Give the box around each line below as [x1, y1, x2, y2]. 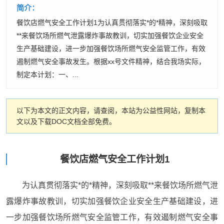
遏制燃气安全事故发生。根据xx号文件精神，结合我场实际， [16, 57, 205, 65]
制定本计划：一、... [16, 70, 78, 78]
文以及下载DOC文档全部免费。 [16, 117, 116, 125]
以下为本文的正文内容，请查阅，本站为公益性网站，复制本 [16, 106, 205, 114]
